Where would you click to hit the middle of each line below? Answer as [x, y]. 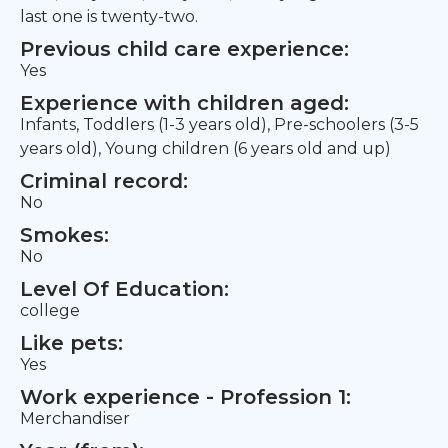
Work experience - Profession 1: [185, 397]
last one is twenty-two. [109, 16]
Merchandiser [75, 418]
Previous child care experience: [184, 49]
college [50, 310]
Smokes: [64, 235]
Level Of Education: [124, 289]
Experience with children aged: [184, 103]
